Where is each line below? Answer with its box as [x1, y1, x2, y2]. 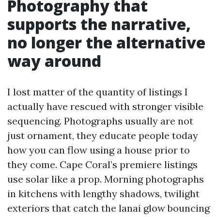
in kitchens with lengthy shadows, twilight [7, 187, 200, 200]
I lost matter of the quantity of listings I [7, 86, 188, 98]
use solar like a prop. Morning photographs [7, 173, 204, 185]
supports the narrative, [7, 14, 191, 34]
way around [7, 50, 101, 71]
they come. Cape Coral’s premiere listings [7, 158, 198, 170]
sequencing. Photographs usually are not [7, 115, 193, 127]
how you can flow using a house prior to [7, 144, 190, 156]
